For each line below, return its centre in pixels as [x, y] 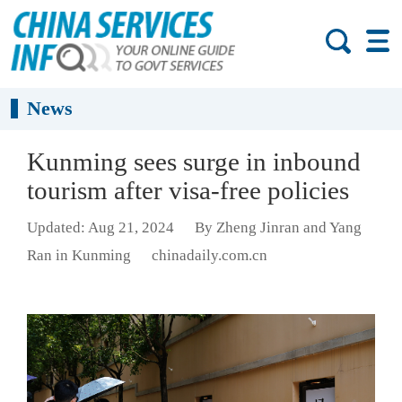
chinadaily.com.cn [209, 256]
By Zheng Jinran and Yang [278, 228]
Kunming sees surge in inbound [194, 162]
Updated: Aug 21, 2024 [100, 228]
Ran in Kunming [79, 256]
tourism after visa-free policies [188, 190]
